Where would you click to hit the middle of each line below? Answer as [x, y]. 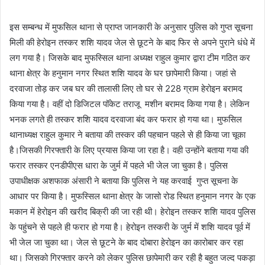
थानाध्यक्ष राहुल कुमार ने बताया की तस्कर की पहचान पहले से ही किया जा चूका [127, 135]
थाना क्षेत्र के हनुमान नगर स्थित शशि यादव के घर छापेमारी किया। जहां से [123, 73]
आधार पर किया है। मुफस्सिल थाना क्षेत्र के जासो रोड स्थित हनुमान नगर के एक [132, 196]
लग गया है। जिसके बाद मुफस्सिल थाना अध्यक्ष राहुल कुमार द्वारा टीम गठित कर [130, 58]
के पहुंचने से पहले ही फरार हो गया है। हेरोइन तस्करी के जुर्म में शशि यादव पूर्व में [130, 227]
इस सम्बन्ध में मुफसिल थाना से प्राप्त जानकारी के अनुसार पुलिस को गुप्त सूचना [131, 27]
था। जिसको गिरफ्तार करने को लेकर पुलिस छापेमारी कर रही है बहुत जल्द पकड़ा [132, 258]
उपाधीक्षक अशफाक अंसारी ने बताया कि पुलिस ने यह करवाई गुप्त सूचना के [124, 181]
